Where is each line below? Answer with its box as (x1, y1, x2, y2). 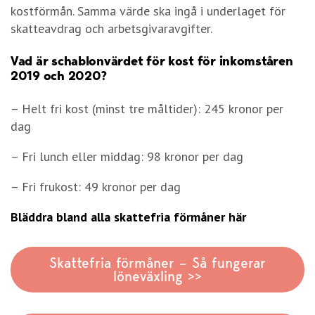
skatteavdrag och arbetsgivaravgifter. (11, 20, 212, 37)
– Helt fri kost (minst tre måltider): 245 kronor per (11, 101, 283, 117)
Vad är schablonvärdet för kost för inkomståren (11, 53, 293, 69)
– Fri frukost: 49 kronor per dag (11, 179, 181, 195)
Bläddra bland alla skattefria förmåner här (11, 209, 246, 226)
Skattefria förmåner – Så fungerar (49, 254, 266, 271)
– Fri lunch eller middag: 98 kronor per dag (11, 148, 243, 165)
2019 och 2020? (11, 67, 108, 84)
